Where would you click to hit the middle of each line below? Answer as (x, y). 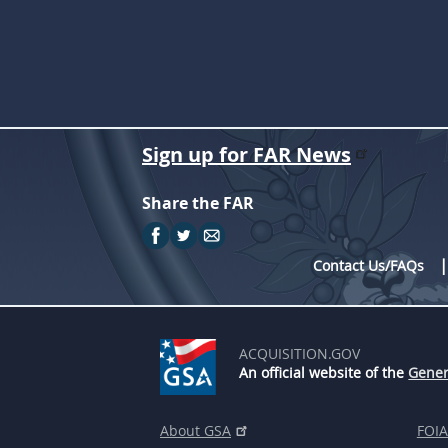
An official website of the (324, 372)
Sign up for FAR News (246, 154)
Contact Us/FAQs (369, 265)
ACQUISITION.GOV (300, 353)
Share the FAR (198, 202)
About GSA (195, 430)
